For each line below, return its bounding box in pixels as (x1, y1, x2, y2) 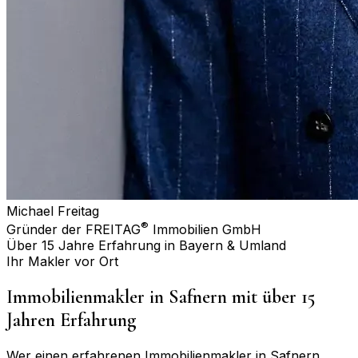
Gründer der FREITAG (6, 221, 141, 237)
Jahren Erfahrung (6, 308, 137, 332)
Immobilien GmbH (149, 221, 261, 237)
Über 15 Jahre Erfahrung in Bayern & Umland (6, 237, 286, 253)
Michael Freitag (6, 202, 99, 219)
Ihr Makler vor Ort (6, 253, 118, 269)
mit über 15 (227, 284, 316, 308)
